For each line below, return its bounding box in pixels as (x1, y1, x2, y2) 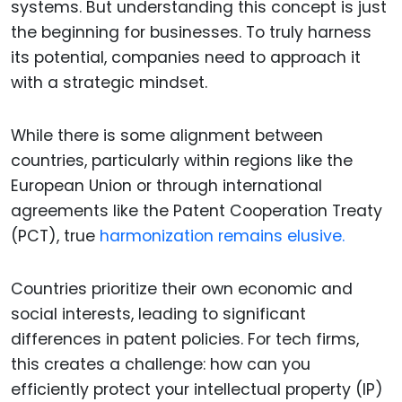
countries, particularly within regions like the (11, 149, 353, 171)
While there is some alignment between (11, 124, 323, 146)
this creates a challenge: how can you (11, 353, 310, 375)
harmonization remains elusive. (100, 224, 345, 247)
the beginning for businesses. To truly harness (11, 22, 371, 44)
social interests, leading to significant (11, 302, 306, 325)
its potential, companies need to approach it (11, 47, 361, 69)
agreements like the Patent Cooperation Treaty (11, 199, 382, 222)
